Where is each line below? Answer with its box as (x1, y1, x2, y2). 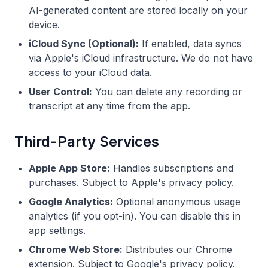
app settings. (29, 224, 86, 236)
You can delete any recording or (92, 86, 242, 98)
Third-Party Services (14, 133, 159, 150)
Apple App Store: (29, 162, 110, 174)
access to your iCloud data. (29, 66, 152, 78)
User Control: (29, 86, 92, 98)
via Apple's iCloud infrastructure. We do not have (29, 52, 253, 64)
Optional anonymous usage (113, 196, 240, 208)
